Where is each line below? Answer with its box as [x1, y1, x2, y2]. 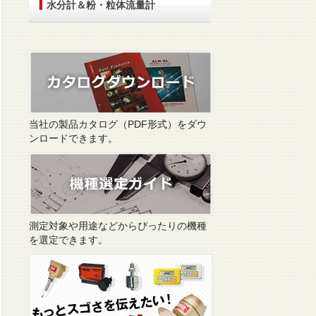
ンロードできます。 [29, 133, 118, 144]
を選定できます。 [29, 234, 108, 245]
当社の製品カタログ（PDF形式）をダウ [29, 119, 207, 130]
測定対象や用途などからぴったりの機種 [29, 220, 207, 231]
